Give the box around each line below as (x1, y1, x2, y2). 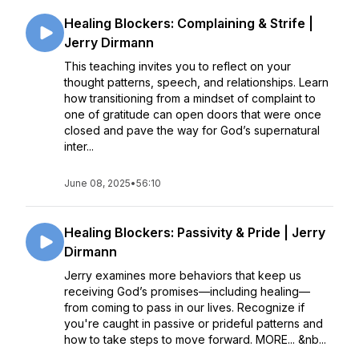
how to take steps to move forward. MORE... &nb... (64, 333, 326, 346)
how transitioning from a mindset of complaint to (64, 91, 316, 105)
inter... (64, 139, 94, 153)
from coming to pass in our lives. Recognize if (64, 301, 305, 314)
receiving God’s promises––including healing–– (64, 284, 310, 298)
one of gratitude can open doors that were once (64, 107, 321, 121)
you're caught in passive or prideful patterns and (64, 317, 323, 330)
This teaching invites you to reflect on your (64, 59, 291, 73)
